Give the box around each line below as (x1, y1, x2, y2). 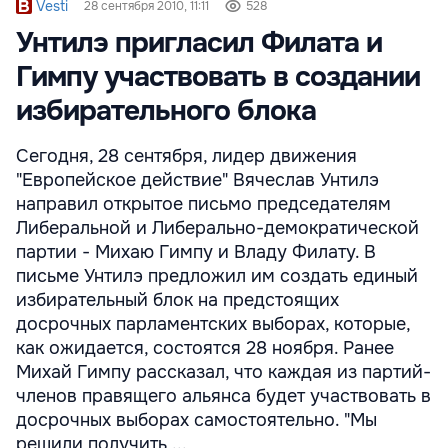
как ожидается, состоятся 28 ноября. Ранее (16, 337, 394, 359)
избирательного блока (16, 93, 316, 129)
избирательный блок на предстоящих (16, 289, 339, 311)
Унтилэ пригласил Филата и (16, 25, 382, 61)
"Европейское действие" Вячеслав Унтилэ (16, 169, 379, 191)
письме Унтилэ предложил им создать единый (16, 265, 418, 287)
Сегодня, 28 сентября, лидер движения (16, 145, 357, 167)
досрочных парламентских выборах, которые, (16, 313, 410, 335)
